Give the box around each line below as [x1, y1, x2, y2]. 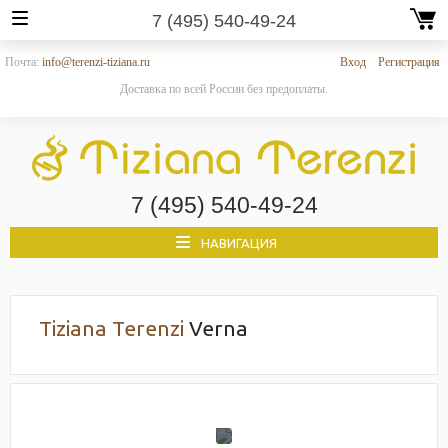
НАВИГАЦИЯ [200, 236, 277, 250]
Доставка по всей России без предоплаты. [120, 82, 328, 96]
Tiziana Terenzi [39, 316, 184, 340]
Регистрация [378, 55, 440, 69]
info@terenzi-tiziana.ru [42, 55, 150, 69]
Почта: [5, 55, 42, 69]
